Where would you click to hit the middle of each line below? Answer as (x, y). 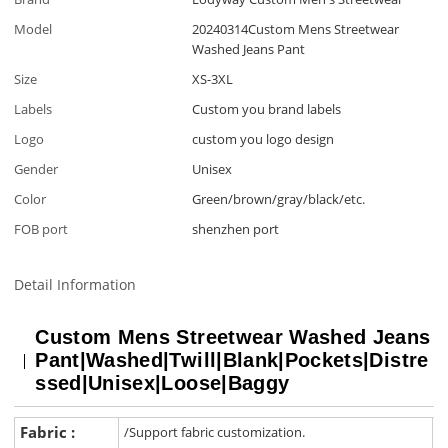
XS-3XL (213, 78)
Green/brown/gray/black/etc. (279, 198)
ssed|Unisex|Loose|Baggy (162, 383)
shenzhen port (236, 228)
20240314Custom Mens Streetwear (296, 28)
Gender (36, 168)
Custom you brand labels (267, 108)
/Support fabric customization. (215, 432)
